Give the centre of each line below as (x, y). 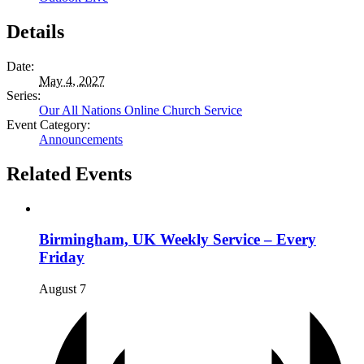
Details (35, 32)
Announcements (81, 139)
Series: (24, 95)
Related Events (69, 173)
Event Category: (48, 124)
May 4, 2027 (72, 80)
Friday (62, 258)
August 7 (63, 289)
